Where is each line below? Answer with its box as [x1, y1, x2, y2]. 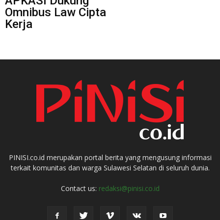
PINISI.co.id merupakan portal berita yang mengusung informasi [8, 152, 212, 162]
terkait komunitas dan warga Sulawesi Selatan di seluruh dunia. [10, 163, 210, 172]
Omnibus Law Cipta [5, 5, 106, 19]
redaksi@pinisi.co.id [98, 183, 160, 193]
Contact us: [60, 183, 99, 193]
